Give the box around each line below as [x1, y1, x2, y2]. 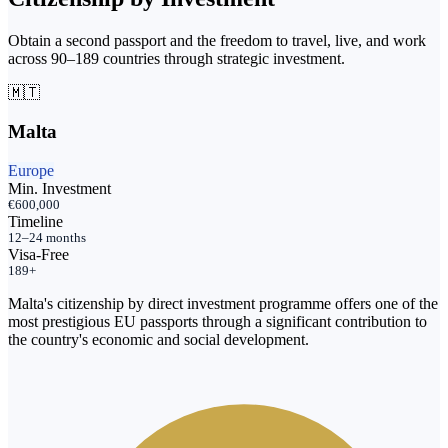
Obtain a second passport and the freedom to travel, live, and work [8, 32, 426, 50]
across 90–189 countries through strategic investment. [8, 50, 345, 68]
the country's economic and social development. [8, 330, 309, 348]
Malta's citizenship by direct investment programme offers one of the [8, 294, 438, 312]
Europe [8, 161, 54, 179]
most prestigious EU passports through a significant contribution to [8, 312, 427, 330]
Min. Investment [8, 179, 111, 197]
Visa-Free [8, 245, 69, 263]
